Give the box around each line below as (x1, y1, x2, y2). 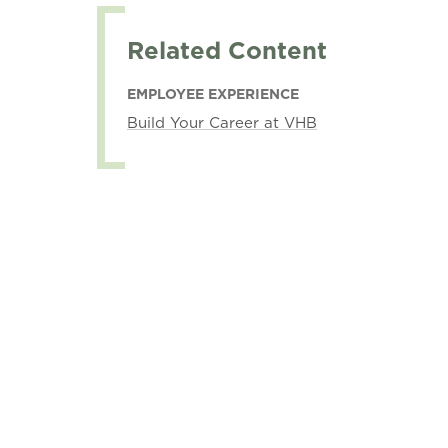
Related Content (126, 33, 327, 67)
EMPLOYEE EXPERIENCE (126, 84, 299, 104)
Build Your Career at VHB (126, 112, 317, 133)
